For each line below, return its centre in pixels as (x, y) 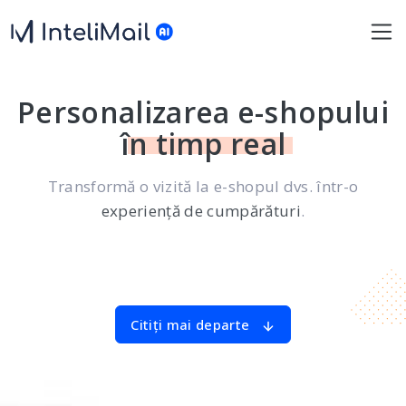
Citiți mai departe (192, 324)
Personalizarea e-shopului (203, 112)
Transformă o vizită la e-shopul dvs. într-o (203, 186)
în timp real (203, 144)
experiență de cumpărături (201, 211)
